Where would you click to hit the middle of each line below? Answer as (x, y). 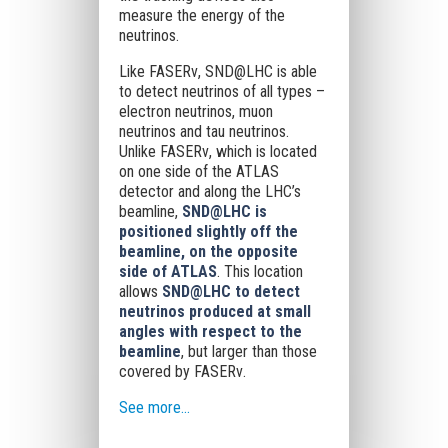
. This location (259, 271)
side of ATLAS (167, 271)
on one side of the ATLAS (198, 171)
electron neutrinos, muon (195, 111)
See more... (154, 407)
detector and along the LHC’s (209, 191)
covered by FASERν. (182, 371)
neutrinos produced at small (214, 311)
